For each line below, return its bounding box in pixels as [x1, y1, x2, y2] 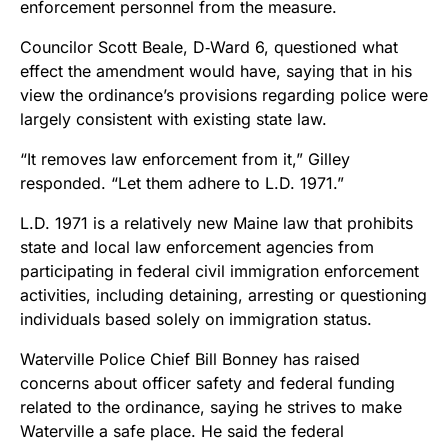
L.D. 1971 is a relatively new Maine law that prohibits [20, 212, 413, 233]
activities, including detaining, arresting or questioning [20, 284, 427, 305]
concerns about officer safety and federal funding [20, 372, 395, 393]
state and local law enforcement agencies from [20, 236, 374, 257]
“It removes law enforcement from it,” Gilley [20, 148, 350, 169]
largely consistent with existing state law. [20, 108, 327, 129]
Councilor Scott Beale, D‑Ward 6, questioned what [20, 36, 398, 57]
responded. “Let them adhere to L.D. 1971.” [20, 172, 344, 193]
